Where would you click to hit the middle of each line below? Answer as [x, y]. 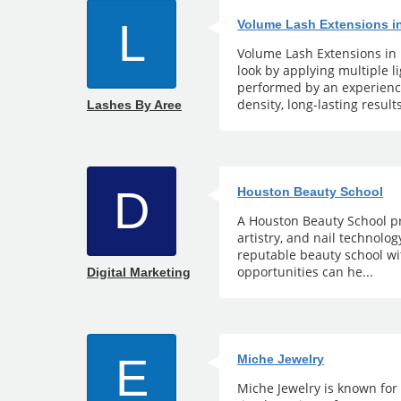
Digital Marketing [139, 272]
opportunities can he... [306, 272]
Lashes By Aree [134, 105]
